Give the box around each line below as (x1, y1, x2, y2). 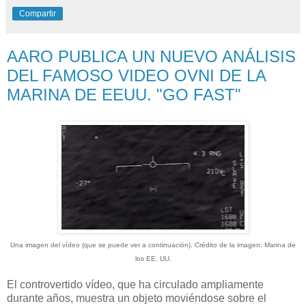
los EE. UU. (135, 254, 171, 262)
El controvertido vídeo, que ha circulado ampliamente (7, 278, 264, 290)
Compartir (19, 8, 56, 18)
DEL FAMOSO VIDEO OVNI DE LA (7, 66, 266, 85)
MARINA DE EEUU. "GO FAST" (7, 85, 241, 104)
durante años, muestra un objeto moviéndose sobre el (7, 292, 266, 304)
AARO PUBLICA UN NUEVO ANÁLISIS (7, 46, 296, 66)
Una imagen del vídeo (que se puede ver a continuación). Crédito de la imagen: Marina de (10, 240, 296, 249)
